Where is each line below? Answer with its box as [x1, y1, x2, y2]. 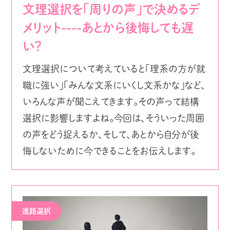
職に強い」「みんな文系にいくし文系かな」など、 [22, 80, 205, 90]
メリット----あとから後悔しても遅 [22, 21, 194, 34]
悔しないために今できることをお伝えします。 [22, 146, 196, 156]
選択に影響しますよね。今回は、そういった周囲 [22, 113, 204, 123]
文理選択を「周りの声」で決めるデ [22, 3, 200, 15]
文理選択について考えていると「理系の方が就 [22, 64, 205, 73]
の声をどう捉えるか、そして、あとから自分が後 [22, 129, 199, 139]
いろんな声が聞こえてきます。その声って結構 [22, 97, 199, 106]
